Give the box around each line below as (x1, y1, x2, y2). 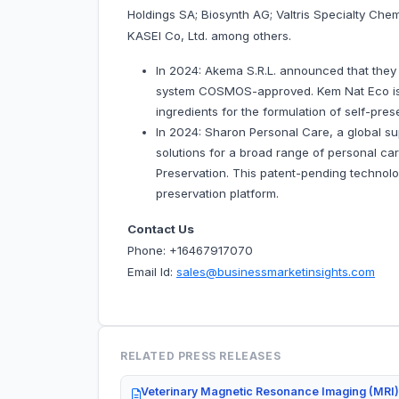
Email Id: (127, 265, 176, 280)
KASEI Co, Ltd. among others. (127, 28, 291, 44)
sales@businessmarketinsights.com (176, 265, 375, 280)
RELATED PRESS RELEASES (120, 349, 281, 363)
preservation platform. (156, 186, 279, 201)
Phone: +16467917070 (127, 243, 253, 258)
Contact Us (127, 222, 194, 237)
